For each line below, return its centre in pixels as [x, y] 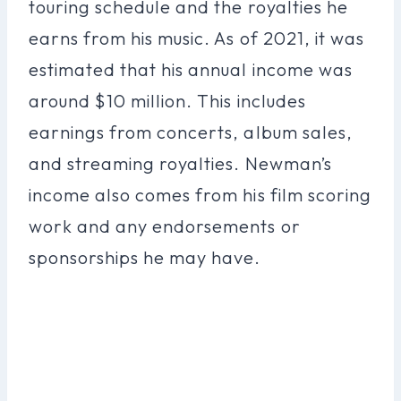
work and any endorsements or [165, 226]
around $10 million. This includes [167, 100]
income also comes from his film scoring [200, 194]
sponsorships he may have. [145, 257]
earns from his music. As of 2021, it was [196, 38]
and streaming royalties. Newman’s [180, 163]
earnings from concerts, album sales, [191, 132]
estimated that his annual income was [191, 69]
